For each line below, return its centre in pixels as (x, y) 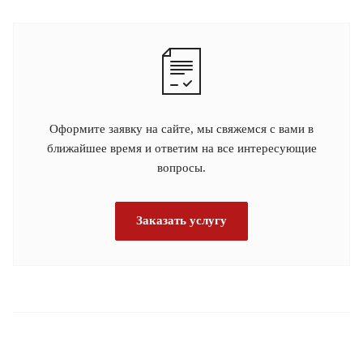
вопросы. (181, 167)
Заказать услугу (181, 220)
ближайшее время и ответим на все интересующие (181, 148)
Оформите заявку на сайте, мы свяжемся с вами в (181, 128)
